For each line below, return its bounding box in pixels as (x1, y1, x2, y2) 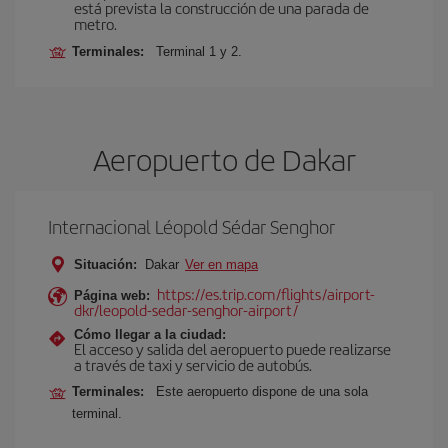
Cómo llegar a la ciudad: (74, 327, 226, 342)
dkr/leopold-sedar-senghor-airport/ (74, 299, 298, 320)
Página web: (74, 288, 150, 303)
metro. (74, 13, 117, 34)
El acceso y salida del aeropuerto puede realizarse (74, 338, 391, 359)
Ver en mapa (185, 257, 258, 272)
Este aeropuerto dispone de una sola (156, 384, 368, 399)
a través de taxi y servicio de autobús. (74, 354, 312, 375)
